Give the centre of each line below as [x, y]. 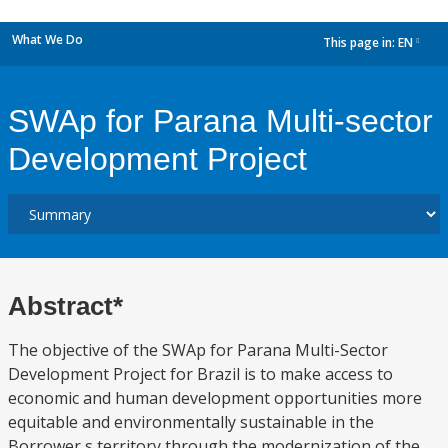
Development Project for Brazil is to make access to [200, 374]
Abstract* [65, 306]
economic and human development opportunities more [215, 398]
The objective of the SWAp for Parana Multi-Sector [198, 350]
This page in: [360, 43]
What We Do [47, 39]
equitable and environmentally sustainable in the [191, 422]
